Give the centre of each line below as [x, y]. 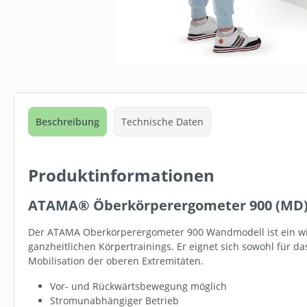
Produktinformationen [121, 175]
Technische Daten [162, 121]
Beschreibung [67, 121]
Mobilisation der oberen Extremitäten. [116, 260]
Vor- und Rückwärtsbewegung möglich [138, 286]
